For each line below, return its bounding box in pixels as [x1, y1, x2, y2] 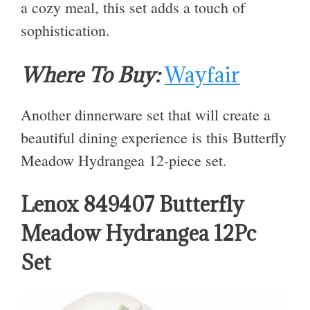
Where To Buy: [21, 61, 160, 88]
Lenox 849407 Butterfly [21, 191, 244, 218]
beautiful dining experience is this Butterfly [21, 127, 286, 147]
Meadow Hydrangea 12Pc [21, 220, 256, 247]
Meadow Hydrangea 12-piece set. [21, 149, 227, 170]
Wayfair [165, 61, 240, 88]
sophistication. [21, 20, 110, 41]
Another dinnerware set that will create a [21, 104, 271, 125]
